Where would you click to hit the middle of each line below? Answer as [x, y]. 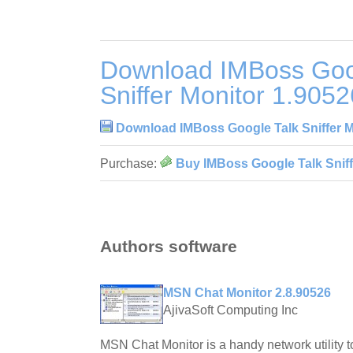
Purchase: [130, 164]
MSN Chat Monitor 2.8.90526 [247, 292]
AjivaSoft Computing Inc [230, 310]
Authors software [169, 246]
